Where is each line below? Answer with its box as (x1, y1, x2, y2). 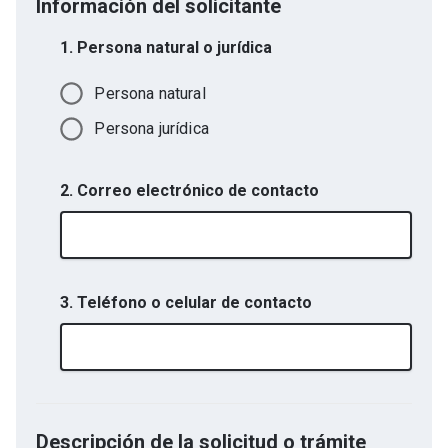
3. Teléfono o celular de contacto (60, 292, 312, 312)
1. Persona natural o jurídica (60, 38, 272, 57)
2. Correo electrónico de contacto (60, 180, 319, 200)
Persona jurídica (94, 119, 209, 139)
